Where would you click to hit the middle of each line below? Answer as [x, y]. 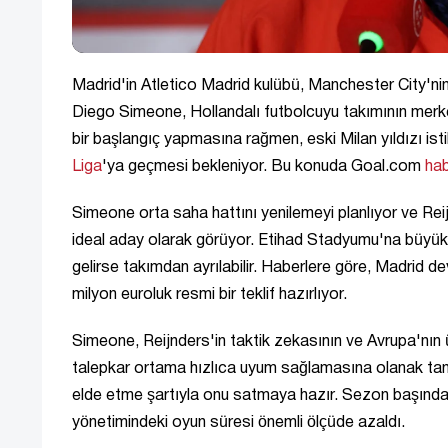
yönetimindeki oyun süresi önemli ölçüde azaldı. [238, 422]
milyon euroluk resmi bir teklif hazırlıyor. [209, 294]
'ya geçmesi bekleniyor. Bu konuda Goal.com [263, 166]
